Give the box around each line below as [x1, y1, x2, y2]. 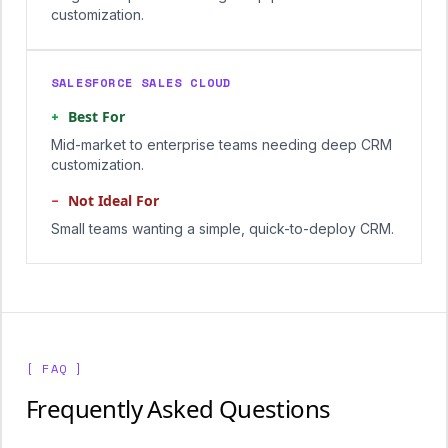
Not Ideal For [68, 191, 159, 210]
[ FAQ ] [26, 360, 84, 377]
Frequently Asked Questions [26, 392, 331, 425]
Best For [68, 107, 125, 126]
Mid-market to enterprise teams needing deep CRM [51, 136, 392, 153]
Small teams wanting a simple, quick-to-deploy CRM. [51, 220, 394, 237]
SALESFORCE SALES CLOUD [51, 74, 232, 91]
